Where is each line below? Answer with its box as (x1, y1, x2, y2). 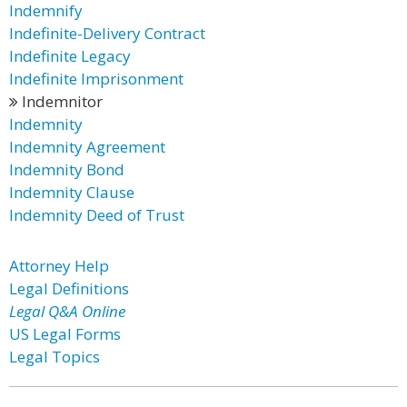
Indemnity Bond (9, 159, 124, 180)
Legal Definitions (9, 278, 129, 299)
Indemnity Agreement (9, 136, 165, 157)
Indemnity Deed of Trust (9, 204, 184, 225)
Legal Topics (9, 346, 100, 367)
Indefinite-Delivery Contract (9, 23, 205, 44)
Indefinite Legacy (9, 45, 131, 66)
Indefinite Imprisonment (9, 68, 184, 89)
